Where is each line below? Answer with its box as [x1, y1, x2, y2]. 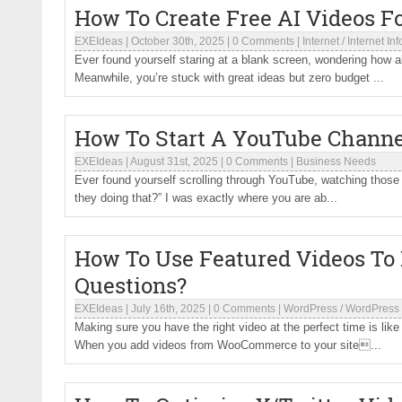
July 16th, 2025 [131, 302, 205, 315]
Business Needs [296, 155, 376, 168]
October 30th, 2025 [131, 35, 224, 48]
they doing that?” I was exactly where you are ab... [74, 191, 337, 205]
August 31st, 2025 [130, 155, 218, 168]
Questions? [74, 271, 187, 300]
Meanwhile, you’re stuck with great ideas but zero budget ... [74, 71, 384, 84]
